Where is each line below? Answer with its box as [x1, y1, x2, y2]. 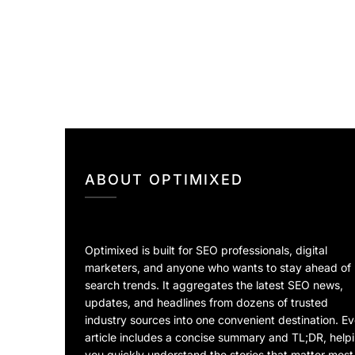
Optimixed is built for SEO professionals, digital [85, 243, 327, 258]
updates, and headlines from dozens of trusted [85, 296, 328, 310]
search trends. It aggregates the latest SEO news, [85, 278, 343, 292]
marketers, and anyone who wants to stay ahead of [85, 261, 351, 275]
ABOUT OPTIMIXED [85, 171, 243, 189]
